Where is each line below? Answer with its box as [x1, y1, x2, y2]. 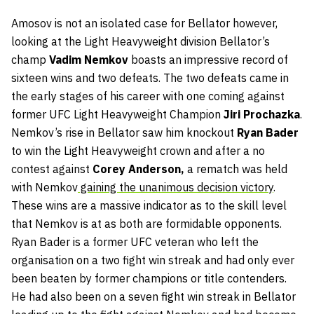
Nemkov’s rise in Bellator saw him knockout [11, 125, 237, 139]
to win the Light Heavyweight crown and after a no [11, 143, 265, 158]
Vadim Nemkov [49, 52, 128, 67]
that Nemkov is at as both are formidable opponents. [11, 216, 282, 231]
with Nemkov [11, 179, 78, 194]
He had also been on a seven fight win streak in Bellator [11, 289, 296, 303]
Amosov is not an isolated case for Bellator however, [11, 15, 278, 30]
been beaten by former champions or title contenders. [11, 271, 287, 285]
